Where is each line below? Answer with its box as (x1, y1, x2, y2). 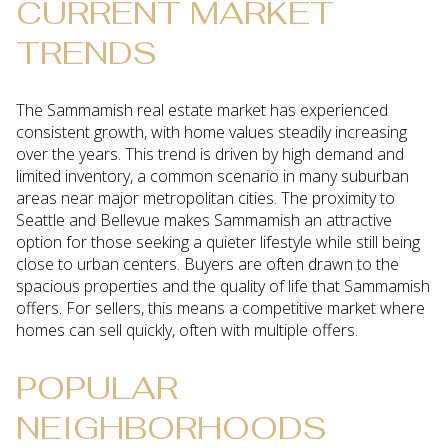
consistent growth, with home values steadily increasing (16, 121, 407, 144)
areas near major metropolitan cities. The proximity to (16, 187, 395, 210)
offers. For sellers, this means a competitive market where (16, 297, 425, 320)
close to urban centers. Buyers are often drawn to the (16, 253, 399, 276)
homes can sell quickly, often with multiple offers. (16, 319, 358, 342)
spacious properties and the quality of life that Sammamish (16, 275, 430, 298)
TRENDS (16, 31, 157, 73)
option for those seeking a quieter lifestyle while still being (16, 231, 420, 254)
